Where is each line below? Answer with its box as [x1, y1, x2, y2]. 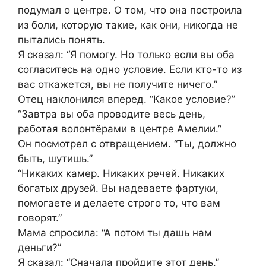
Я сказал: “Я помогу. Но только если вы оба [18, 49, 235, 61]
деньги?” [18, 242, 61, 254]
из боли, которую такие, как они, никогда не [18, 19, 238, 31]
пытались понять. [18, 34, 105, 46]
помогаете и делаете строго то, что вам [18, 197, 220, 210]
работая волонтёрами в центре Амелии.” [18, 123, 221, 135]
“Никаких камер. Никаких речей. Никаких [18, 167, 224, 180]
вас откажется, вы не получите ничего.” [18, 78, 217, 91]
